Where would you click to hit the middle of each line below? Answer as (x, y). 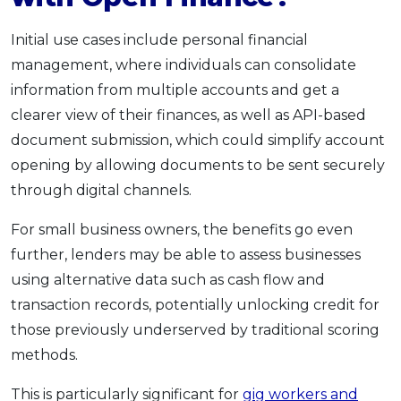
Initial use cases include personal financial (159, 39)
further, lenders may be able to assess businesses (186, 254)
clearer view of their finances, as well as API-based (188, 115)
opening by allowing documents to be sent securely (198, 165)
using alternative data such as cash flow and (168, 279)
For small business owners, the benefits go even (182, 229)
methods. (44, 354)
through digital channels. (101, 190)
